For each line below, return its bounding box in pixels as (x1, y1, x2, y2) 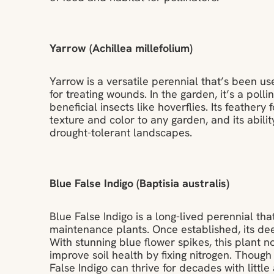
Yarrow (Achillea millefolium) (49, 43, 193, 56)
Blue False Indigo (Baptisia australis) (49, 179, 229, 191)
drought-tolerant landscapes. (49, 128, 192, 140)
